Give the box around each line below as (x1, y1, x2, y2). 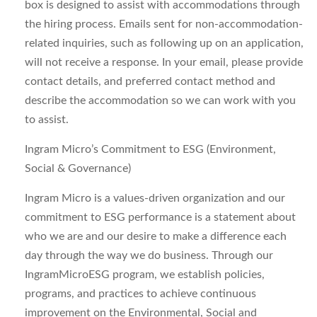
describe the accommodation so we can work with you (25, 95, 296, 106)
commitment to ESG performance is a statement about (25, 212, 296, 223)
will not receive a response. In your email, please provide (25, 57, 303, 68)
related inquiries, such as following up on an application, (25, 38, 304, 49)
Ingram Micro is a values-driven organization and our (25, 192, 285, 204)
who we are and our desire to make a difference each (25, 231, 287, 242)
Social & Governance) (25, 163, 131, 174)
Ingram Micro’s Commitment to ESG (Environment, (25, 144, 276, 155)
